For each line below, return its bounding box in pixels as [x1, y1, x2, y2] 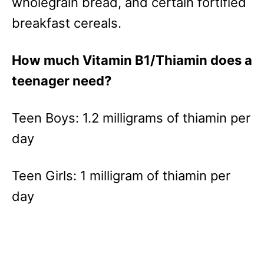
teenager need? [12, 73, 111, 89]
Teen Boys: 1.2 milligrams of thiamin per [12, 110, 250, 126]
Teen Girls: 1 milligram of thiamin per [12, 168, 230, 184]
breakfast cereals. [12, 15, 121, 31]
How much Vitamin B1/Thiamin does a [12, 52, 252, 68]
